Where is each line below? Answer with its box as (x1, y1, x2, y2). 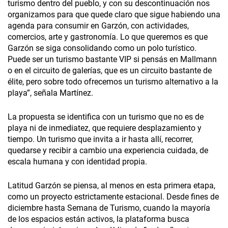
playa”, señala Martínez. (8, 88, 93, 98)
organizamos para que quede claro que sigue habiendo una (8, 10, 220, 20)
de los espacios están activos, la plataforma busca (8, 214, 189, 224)
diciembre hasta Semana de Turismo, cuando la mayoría (8, 203, 210, 213)
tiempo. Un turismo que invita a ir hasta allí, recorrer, (8, 134, 193, 145)
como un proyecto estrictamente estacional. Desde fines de (8, 192, 219, 202)
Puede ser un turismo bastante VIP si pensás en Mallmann (8, 54, 217, 65)
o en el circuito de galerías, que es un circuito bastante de (8, 66, 212, 76)
